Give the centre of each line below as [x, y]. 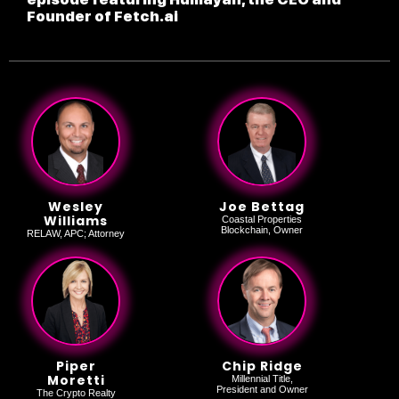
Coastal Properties [262, 220]
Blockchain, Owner [262, 230]
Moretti [76, 381]
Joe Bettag [262, 207]
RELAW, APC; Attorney [76, 234]
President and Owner [262, 390]
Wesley [76, 207]
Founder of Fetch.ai [102, 17]
